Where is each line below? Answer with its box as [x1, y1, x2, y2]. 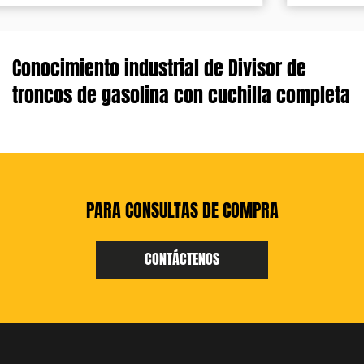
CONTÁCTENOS [145, 248, 219, 270]
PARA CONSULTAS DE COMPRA [85, 197, 279, 223]
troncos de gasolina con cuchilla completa [12, 80, 350, 110]
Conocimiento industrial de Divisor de [12, 54, 306, 83]
